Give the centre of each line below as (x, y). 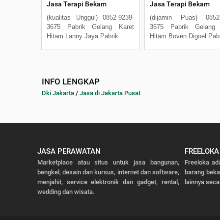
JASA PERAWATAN (69, 151)
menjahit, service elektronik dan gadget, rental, (108, 182)
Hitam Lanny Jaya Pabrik (82, 36)
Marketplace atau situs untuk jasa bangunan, (108, 162)
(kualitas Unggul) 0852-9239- (90, 17)
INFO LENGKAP (71, 81)
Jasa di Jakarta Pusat (110, 93)
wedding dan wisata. (66, 192)
